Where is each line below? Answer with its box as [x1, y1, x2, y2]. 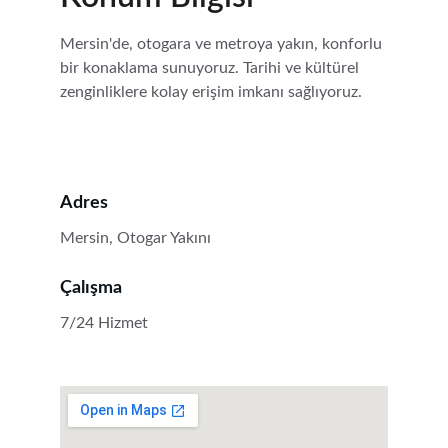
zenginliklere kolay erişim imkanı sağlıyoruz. [60, 84, 362, 100]
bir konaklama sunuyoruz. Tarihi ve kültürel [60, 60, 363, 76]
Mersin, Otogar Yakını [60, 230, 211, 246]
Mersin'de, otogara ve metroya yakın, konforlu [60, 36, 386, 52]
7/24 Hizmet [60, 315, 148, 331]
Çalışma [60, 279, 122, 297]
